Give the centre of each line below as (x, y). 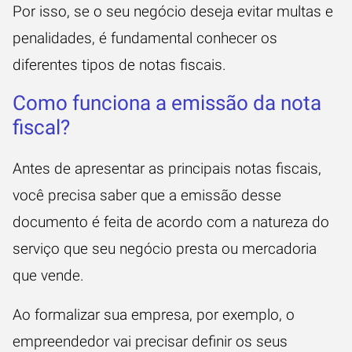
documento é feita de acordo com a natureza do (171, 222)
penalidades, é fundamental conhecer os (145, 38)
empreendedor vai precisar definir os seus (150, 341)
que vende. (50, 275)
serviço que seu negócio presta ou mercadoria (165, 249)
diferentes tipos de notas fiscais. (119, 65)
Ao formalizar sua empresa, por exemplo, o (154, 315)
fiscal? (41, 127)
